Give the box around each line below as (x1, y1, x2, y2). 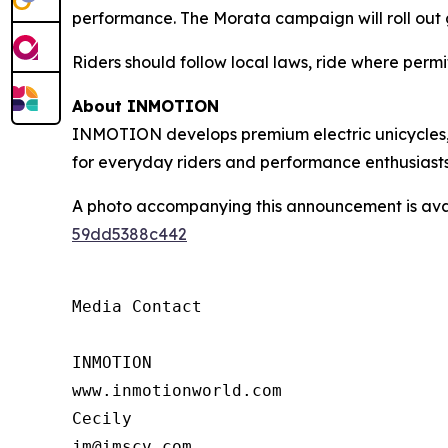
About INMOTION (72, 95, 219, 116)
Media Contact (72, 296, 202, 316)
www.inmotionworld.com (72, 380, 282, 400)
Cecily (72, 408, 132, 428)
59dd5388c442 (72, 223, 187, 244)
